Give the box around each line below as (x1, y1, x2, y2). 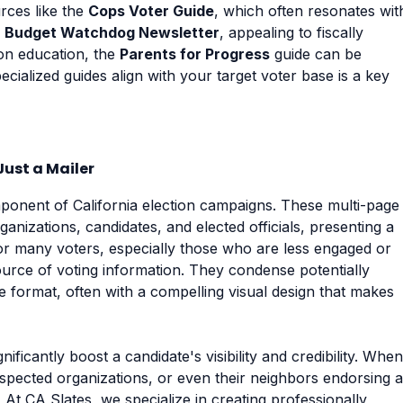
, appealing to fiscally (219, 22, 363, 41)
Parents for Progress (120, 44, 270, 63)
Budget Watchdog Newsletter (4, 22, 219, 41)
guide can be (270, 44, 362, 63)
